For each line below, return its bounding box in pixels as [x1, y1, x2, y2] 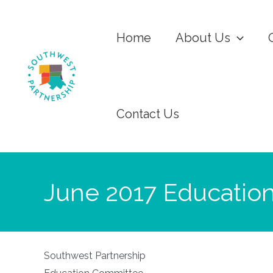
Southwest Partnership [44, 250, 146, 261]
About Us [175, 30, 230, 45]
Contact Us [116, 107, 179, 121]
